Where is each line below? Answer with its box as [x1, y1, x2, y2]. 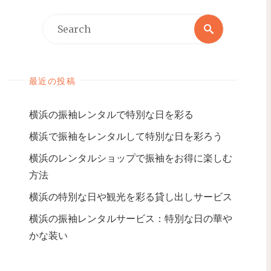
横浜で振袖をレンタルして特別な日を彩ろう [29, 129, 223, 142]
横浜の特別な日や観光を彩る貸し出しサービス [29, 190, 232, 203]
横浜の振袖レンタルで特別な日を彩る [29, 108, 194, 120]
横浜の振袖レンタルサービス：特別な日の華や [29, 212, 232, 224]
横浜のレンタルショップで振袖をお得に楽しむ [29, 151, 232, 164]
